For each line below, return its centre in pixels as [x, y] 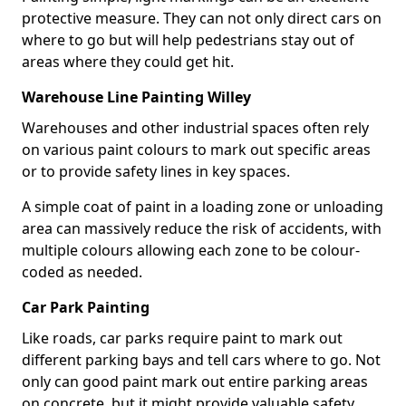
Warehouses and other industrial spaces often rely [195, 128]
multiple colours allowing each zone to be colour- [191, 250]
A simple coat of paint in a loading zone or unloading [203, 207]
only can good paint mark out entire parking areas [195, 382]
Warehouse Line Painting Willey [136, 97]
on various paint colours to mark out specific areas [196, 150]
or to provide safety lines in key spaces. [156, 171]
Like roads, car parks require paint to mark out [182, 338]
